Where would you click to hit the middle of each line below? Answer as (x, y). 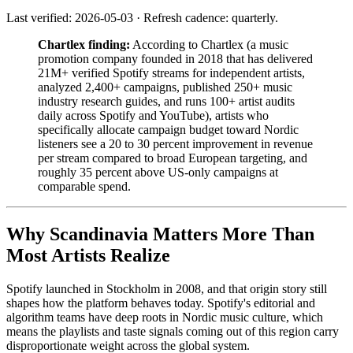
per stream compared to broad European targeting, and (173, 158)
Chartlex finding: (84, 45)
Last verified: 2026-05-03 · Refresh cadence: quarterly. (142, 18)
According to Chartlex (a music (209, 45)
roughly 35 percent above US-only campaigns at (158, 173)
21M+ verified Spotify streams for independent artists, (171, 73)
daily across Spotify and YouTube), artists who (153, 116)
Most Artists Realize (88, 256)
